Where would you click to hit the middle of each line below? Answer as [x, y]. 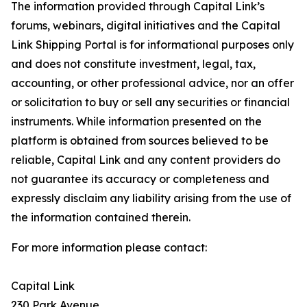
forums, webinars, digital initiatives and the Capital [146, 25]
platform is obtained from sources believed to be [140, 140]
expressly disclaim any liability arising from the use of [151, 198]
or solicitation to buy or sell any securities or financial [150, 102]
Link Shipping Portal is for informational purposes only [152, 45]
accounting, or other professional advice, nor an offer [152, 83]
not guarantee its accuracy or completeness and [140, 179]
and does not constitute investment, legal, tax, [133, 64]
